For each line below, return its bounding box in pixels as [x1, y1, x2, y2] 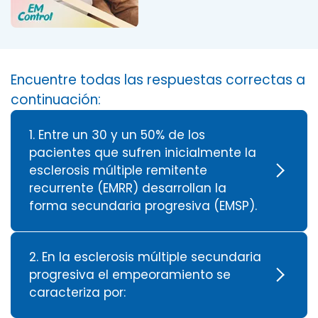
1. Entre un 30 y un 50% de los [29, 126, 205, 143]
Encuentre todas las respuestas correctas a [11, 70, 305, 89]
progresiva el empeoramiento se [29, 265, 231, 283]
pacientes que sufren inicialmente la [29, 143, 256, 161]
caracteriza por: [29, 283, 126, 301]
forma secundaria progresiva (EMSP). [29, 197, 257, 214]
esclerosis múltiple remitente [29, 161, 207, 179]
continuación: [11, 89, 101, 109]
